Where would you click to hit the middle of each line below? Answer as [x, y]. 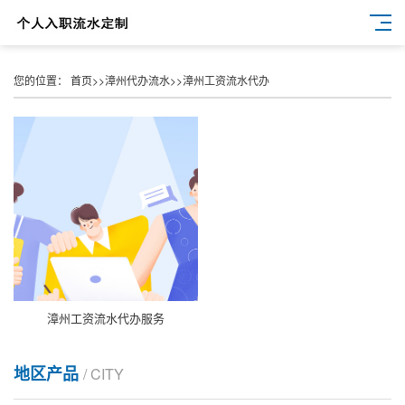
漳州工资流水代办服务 [106, 318]
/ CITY [104, 374]
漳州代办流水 [137, 80]
